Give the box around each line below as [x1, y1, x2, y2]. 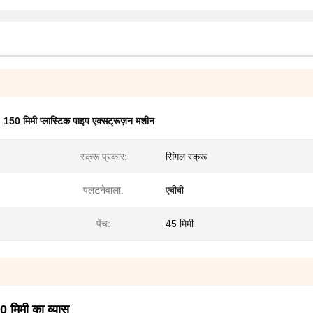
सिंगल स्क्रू [166, 151, 207, 162]
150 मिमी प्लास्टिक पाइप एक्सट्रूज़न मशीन [3, 115, 154, 126]
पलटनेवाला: [83, 184, 124, 196]
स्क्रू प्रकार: [80, 151, 127, 162]
